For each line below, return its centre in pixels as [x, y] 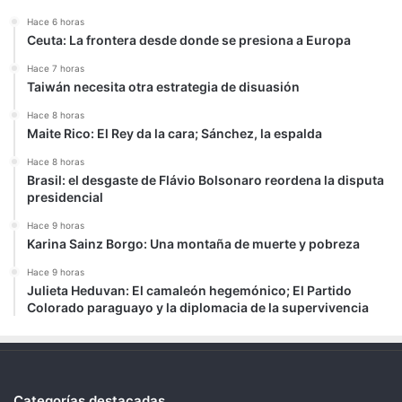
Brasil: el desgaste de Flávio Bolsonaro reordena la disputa [205, 180]
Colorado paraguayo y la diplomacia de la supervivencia [198, 308]
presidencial [65, 197]
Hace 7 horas [56, 69]
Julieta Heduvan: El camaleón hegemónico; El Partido [189, 291]
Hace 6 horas [56, 22]
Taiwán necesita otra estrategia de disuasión [163, 87]
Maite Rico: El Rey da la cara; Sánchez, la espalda [175, 134]
